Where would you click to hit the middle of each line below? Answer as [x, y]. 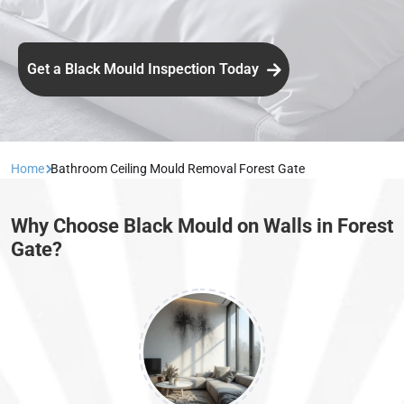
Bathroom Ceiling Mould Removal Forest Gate [178, 169]
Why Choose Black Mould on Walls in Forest [202, 226]
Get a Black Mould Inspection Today [145, 69]
